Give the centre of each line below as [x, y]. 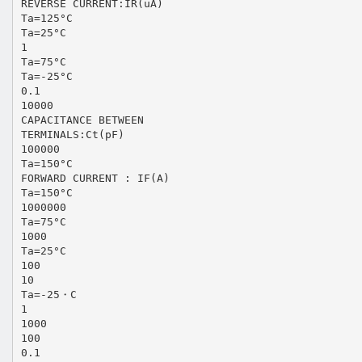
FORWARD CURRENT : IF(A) [95, 178]
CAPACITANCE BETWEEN [82, 120]
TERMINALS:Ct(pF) [72, 134]
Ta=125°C [46, 18]
